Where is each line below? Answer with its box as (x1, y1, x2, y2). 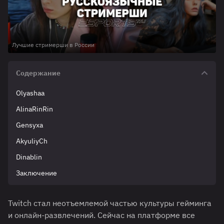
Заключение (16, 168, 57, 178)
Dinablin (16, 152, 42, 162)
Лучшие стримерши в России (12, 41, 94, 49)
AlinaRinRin (16, 104, 53, 114)
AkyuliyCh (16, 136, 47, 146)
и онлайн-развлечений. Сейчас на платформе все (8, 210, 195, 220)
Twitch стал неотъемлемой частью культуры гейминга (8, 198, 211, 208)
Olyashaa (16, 88, 44, 98)
